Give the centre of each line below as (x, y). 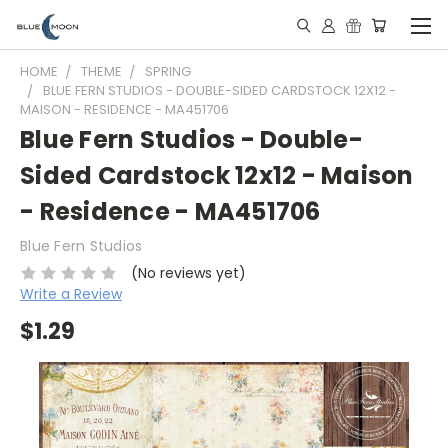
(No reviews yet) (188, 272)
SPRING (168, 71)
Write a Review (71, 293)
